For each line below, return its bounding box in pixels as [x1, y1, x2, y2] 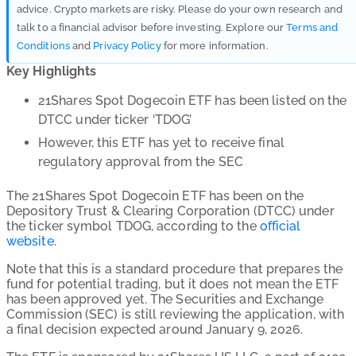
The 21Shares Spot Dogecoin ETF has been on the [6, 188, 304, 203]
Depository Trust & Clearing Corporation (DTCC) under [6, 203, 335, 219]
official [259, 219, 301, 234]
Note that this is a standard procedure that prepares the [6, 261, 343, 277]
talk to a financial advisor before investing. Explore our [17, 21, 287, 33]
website [6, 234, 54, 249]
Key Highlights [6, 64, 97, 79]
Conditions [17, 40, 70, 52]
